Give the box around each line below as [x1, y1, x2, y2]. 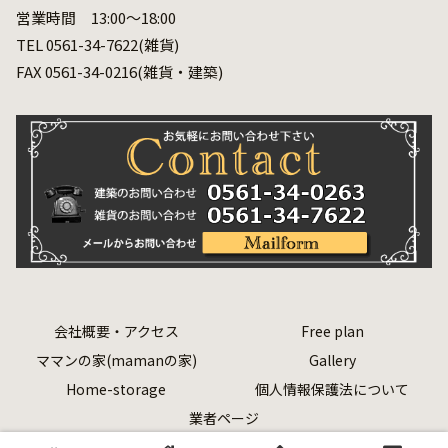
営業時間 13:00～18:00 [16, 7, 176, 29]
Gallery [308, 350, 356, 371]
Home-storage [66, 379, 166, 400]
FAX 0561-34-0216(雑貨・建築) [16, 61, 223, 83]
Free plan [300, 321, 364, 342]
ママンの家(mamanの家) [35, 350, 197, 371]
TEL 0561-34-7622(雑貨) [16, 34, 179, 56]
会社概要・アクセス [53, 321, 179, 342]
